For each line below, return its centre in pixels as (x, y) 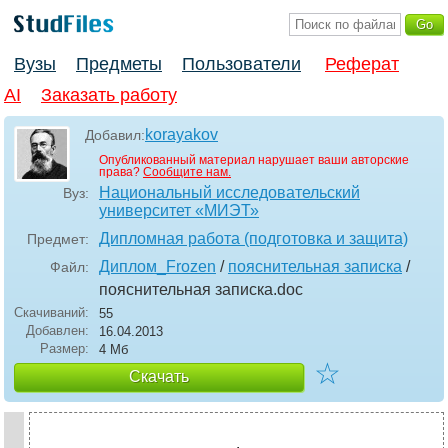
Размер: (64, 349)
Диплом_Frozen (157, 267)
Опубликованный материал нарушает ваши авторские (254, 160)
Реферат (362, 64)
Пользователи (241, 64)
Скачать (159, 377)
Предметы (119, 64)
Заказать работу (109, 95)
